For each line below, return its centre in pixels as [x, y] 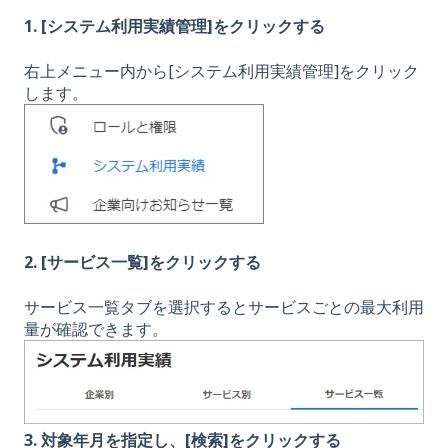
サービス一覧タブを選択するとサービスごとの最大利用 [224, 306]
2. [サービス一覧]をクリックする [142, 262]
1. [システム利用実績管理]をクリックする [174, 26]
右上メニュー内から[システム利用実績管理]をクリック [221, 70]
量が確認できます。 [96, 328]
